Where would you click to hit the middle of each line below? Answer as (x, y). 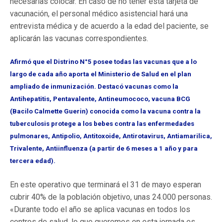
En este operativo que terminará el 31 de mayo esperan (106, 184)
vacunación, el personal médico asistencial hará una (99, 14)
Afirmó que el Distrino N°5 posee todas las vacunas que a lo (103, 62)
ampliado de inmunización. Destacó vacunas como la (94, 87)
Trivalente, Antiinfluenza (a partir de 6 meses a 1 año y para (104, 149)
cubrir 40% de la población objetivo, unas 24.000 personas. (111, 197)
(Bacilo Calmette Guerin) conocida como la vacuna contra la (105, 111)
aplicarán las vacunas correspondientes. (79, 39)
